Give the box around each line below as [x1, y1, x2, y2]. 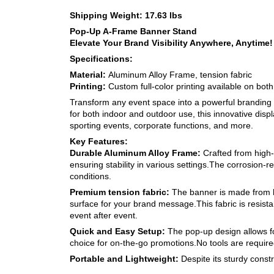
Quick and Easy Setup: [70, 226, 165, 236]
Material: [70, 69, 108, 80]
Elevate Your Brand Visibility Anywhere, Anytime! [70, 37, 273, 48]
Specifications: [70, 53, 133, 64]
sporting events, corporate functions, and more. [70, 120, 253, 130]
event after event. [70, 210, 138, 220]
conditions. [70, 171, 111, 181]
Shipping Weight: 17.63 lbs [70, 10, 182, 20]
